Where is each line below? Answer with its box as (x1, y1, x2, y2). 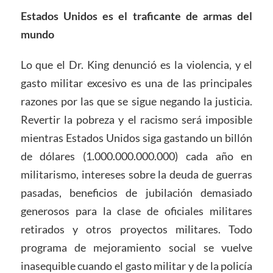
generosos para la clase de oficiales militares (20, 204, 253, 218)
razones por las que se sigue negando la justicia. (20, 94, 253, 108)
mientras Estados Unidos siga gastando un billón (20, 131, 253, 145)
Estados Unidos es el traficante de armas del (20, 9, 253, 23)
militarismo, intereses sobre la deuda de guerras (20, 168, 253, 182)
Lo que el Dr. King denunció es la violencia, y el (20, 58, 253, 72)
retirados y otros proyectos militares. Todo (20, 222, 253, 236)
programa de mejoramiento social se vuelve (20, 241, 253, 255)
